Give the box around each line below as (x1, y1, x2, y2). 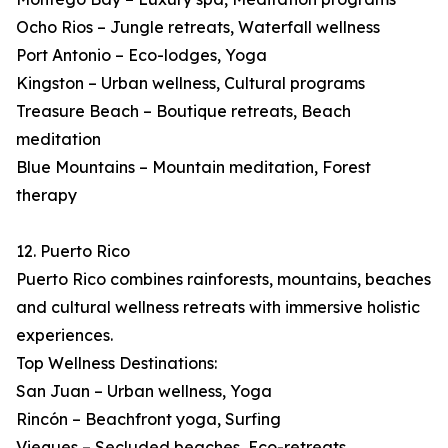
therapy (16, 185, 77, 206)
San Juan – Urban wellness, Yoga (16, 381, 272, 402)
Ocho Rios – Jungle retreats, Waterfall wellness (16, 17, 380, 38)
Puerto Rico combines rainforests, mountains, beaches (16, 269, 431, 290)
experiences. (16, 325, 113, 346)
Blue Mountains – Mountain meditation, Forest (16, 157, 371, 178)
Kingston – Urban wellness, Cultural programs (16, 73, 365, 94)
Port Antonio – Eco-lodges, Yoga (16, 45, 267, 66)
